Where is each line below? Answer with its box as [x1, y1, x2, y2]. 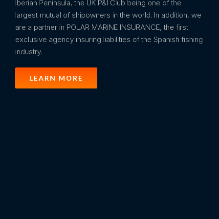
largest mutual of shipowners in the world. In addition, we [15, 10, 202, 20]
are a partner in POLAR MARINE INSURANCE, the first [15, 22, 189, 32]
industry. [15, 46, 43, 56]
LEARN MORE [29, 73, 84, 82]
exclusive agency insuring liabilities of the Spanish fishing [15, 34, 203, 44]
